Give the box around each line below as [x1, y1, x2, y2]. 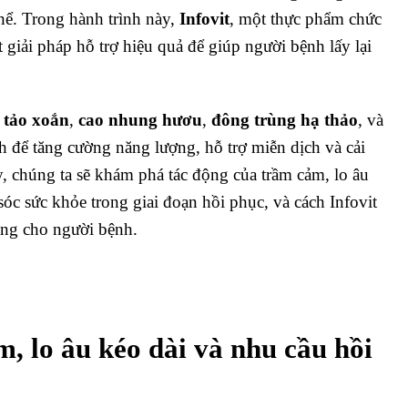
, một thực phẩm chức [229, 9, 382, 29]
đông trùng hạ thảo [211, 110, 358, 130]
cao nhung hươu [78, 110, 202, 130]
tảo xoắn [4, 110, 69, 130]
